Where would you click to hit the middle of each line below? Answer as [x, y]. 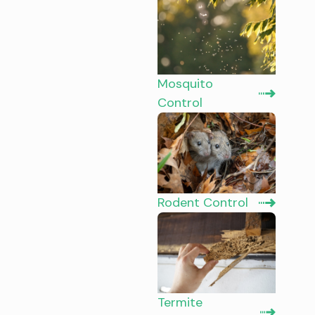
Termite [180, 302]
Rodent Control [203, 203]
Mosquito [185, 84]
